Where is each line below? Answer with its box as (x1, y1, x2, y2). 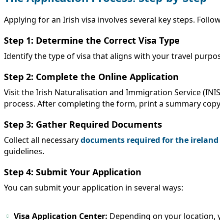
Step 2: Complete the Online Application (4, 71, 179, 83)
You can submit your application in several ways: (4, 182, 183, 193)
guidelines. (4, 146, 44, 157)
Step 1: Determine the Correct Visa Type (4, 34, 180, 47)
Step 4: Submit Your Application (4, 166, 141, 178)
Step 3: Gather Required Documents (4, 118, 162, 131)
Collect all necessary (4, 135, 81, 146)
